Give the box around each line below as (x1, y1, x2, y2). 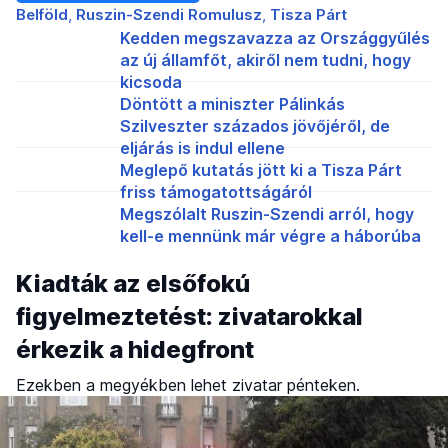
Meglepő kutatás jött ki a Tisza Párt (120, 159, 402, 180)
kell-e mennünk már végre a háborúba (120, 225, 421, 246)
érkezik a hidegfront (16, 334, 254, 364)
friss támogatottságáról (120, 181, 312, 202)
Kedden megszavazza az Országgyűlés (120, 27, 430, 48)
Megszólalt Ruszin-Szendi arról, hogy (120, 203, 414, 224)
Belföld (16, 4, 68, 24)
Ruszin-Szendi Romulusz (76, 4, 262, 24)
